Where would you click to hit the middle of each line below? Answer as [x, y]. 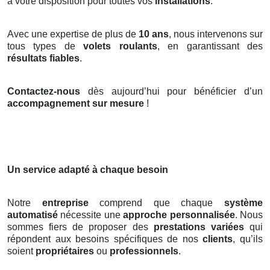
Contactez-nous [44, 91]
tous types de [46, 46]
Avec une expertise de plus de [73, 34]
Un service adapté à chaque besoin [88, 169]
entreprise [65, 202]
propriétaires [65, 251]
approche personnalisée [179, 215]
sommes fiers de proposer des [80, 227]
